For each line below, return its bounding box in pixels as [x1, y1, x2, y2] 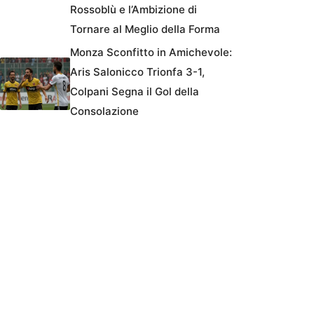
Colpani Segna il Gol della [70, 84, 199, 98]
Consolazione [70, 104, 139, 118]
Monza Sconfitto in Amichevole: [70, 45, 232, 59]
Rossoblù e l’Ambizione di [70, 2, 197, 16]
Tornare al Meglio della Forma [70, 22, 220, 36]
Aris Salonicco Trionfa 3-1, [70, 64, 205, 78]
